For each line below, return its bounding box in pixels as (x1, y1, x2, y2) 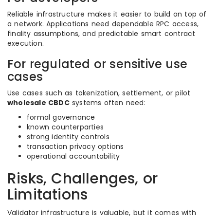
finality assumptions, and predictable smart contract (7, 29, 196, 38)
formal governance (27, 112, 95, 122)
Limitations (7, 184, 88, 205)
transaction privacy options (27, 142, 124, 151)
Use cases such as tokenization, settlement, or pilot (7, 88, 191, 98)
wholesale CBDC (7, 98, 70, 108)
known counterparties (27, 122, 104, 132)
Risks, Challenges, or (7, 168, 158, 189)
